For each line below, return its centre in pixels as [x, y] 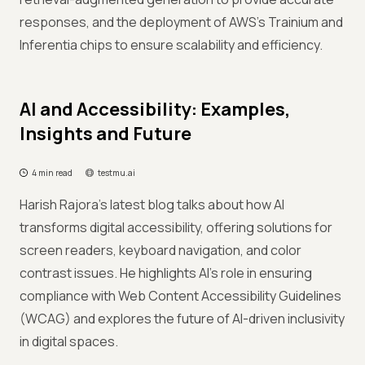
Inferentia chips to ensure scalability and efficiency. [171, 45]
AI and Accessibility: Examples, [155, 109]
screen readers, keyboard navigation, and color [161, 250]
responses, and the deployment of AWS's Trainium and [181, 22]
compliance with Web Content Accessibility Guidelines [180, 296]
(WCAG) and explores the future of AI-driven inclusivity [182, 319]
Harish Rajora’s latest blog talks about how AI [152, 204]
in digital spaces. [69, 341]
